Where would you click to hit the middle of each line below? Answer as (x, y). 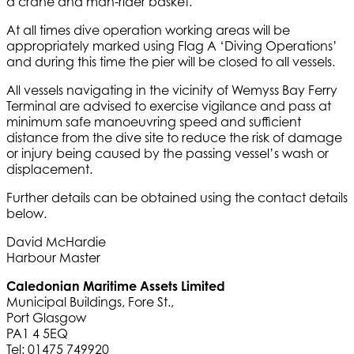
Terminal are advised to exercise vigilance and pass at (169, 105)
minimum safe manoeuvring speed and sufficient (154, 121)
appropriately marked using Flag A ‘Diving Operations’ (172, 45)
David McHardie (56, 241)
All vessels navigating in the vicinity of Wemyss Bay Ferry (172, 90)
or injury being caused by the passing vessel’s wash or (168, 153)
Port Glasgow (46, 317)
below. (26, 213)
